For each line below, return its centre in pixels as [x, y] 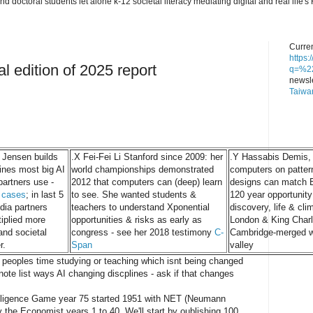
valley [242, 245]
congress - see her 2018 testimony [143, 232]
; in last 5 [45, 194]
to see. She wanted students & [134, 194]
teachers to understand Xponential [140, 207]
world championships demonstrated [143, 169]
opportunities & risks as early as [137, 219]
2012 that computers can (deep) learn [147, 182]
